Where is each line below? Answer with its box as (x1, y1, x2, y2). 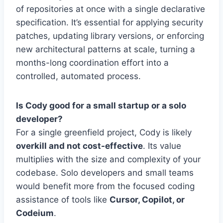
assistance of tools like (16, 195, 110, 205)
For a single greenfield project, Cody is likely (16, 127, 192, 138)
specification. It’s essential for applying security (16, 17, 203, 28)
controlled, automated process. (16, 71, 141, 82)
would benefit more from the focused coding (16, 181, 195, 192)
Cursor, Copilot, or (110, 195, 185, 205)
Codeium (16, 208, 54, 219)
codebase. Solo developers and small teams (16, 168, 194, 178)
